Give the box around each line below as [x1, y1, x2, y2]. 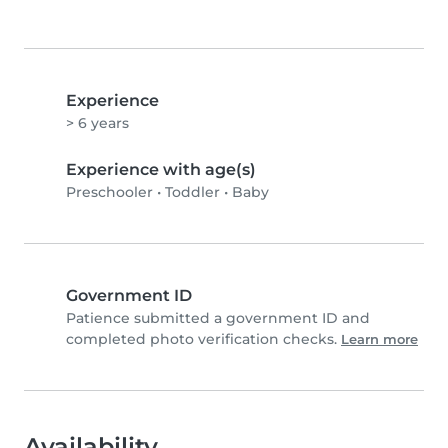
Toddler [165, 183, 220, 202]
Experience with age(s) [66, 160, 256, 180]
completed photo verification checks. [66, 330, 341, 349]
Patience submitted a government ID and [66, 309, 370, 328]
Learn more [341, 332, 418, 348]
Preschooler [66, 183, 153, 202]
